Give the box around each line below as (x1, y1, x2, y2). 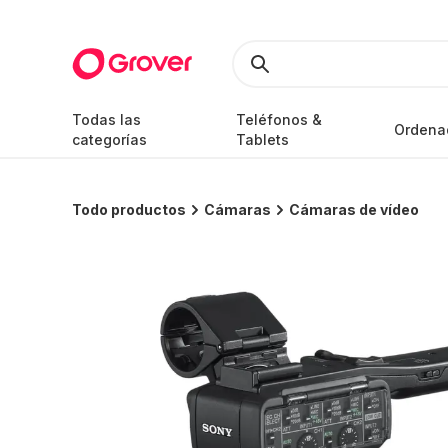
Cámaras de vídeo (289, 201, 419, 218)
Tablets (235, 131, 289, 148)
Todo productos (72, 201, 186, 218)
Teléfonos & (235, 111, 322, 128)
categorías (72, 131, 147, 148)
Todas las (72, 111, 141, 128)
